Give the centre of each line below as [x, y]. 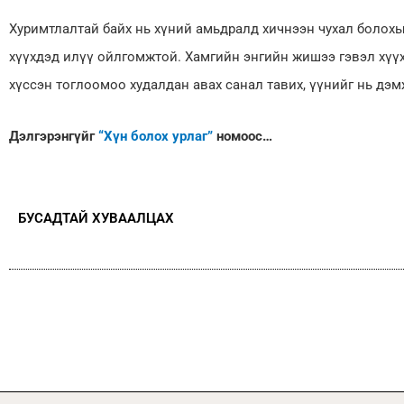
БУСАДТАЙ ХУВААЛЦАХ [96, 218]
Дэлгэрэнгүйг [54, 137]
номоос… [243, 137]
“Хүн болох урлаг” [156, 137]
